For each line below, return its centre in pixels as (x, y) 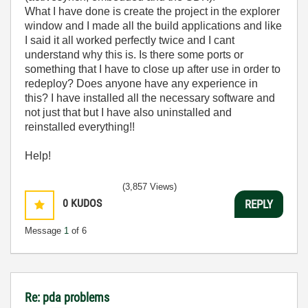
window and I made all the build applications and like (153, 26)
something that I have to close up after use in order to (153, 69)
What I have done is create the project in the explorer (152, 11)
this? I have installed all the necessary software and (150, 98)
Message (44, 231)
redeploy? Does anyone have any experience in (141, 84)
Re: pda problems (67, 297)
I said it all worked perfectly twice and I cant (130, 40)
